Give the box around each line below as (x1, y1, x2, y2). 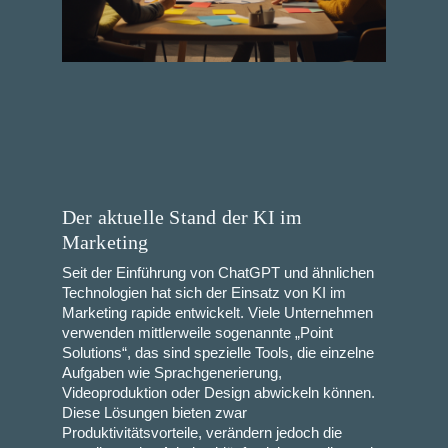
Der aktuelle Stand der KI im (61, 205, 303, 228)
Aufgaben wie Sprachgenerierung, (61, 364, 282, 381)
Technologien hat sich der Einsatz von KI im (61, 284, 346, 301)
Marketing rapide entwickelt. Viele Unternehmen (61, 304, 373, 321)
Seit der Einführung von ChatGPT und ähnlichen (61, 264, 374, 281)
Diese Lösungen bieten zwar (61, 404, 247, 421)
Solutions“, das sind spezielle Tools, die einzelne (61, 344, 374, 361)
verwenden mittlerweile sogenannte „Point (61, 324, 333, 341)
